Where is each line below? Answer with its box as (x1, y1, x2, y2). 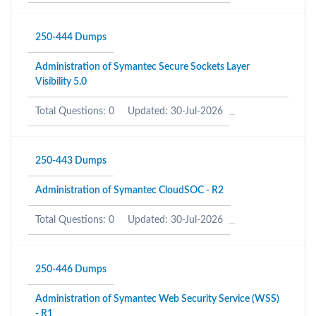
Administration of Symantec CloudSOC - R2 (35, 186, 224, 195)
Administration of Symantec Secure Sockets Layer (35, 62, 250, 72)
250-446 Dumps (35, 265, 107, 274)
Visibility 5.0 (35, 77, 87, 87)
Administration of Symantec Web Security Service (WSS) (35, 294, 279, 304)
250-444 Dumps (35, 32, 107, 42)
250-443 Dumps (35, 156, 107, 166)
